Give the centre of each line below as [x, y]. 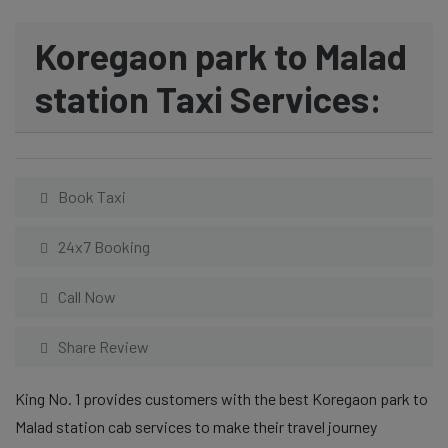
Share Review [103, 346]
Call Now [87, 296]
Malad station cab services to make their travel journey [196, 426]
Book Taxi [92, 196]
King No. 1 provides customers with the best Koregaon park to [221, 398]
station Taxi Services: [208, 98]
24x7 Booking [104, 246]
